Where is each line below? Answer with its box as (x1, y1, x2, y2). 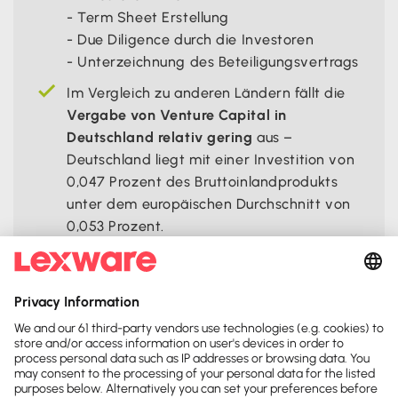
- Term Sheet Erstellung (67, 8, 229, 26)
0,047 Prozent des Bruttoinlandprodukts (67, 172, 338, 190)
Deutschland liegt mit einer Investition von (67, 150, 355, 168)
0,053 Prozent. (67, 217, 164, 235)
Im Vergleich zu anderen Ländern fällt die (67, 84, 346, 101)
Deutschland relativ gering (67, 128, 253, 146)
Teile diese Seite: (146, 373, 252, 391)
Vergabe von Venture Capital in (67, 106, 287, 123)
